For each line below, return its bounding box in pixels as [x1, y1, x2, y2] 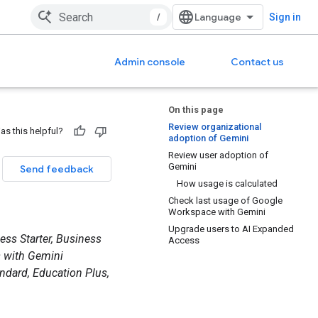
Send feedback [20, 163, 94, 175]
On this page [168, 104, 224, 115]
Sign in [269, 11, 301, 23]
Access [168, 235, 199, 246]
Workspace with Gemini [168, 207, 265, 217]
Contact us [231, 55, 284, 68]
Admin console [114, 55, 185, 68]
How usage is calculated [177, 178, 278, 189]
